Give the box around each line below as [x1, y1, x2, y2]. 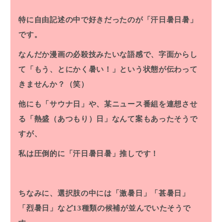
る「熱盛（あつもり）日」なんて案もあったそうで [18, 115, 198, 123]
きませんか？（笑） [18, 80, 89, 89]
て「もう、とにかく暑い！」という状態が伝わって [18, 65, 198, 74]
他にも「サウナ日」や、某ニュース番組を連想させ [18, 100, 198, 109]
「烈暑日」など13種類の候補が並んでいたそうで [18, 204, 191, 213]
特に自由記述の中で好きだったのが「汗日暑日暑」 [18, 16, 198, 24]
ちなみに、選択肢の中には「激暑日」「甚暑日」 [18, 189, 190, 198]
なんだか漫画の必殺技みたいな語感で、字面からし [18, 51, 198, 59]
